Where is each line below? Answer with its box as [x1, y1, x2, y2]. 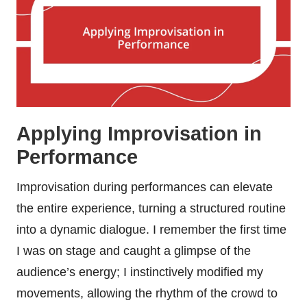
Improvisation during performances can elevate [16, 180, 273, 194]
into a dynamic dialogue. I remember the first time [16, 222, 286, 236]
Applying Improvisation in [16, 122, 262, 145]
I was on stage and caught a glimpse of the [16, 243, 251, 258]
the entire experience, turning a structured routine [16, 201, 286, 215]
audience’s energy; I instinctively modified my [16, 265, 263, 279]
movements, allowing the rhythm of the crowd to [16, 286, 278, 300]
